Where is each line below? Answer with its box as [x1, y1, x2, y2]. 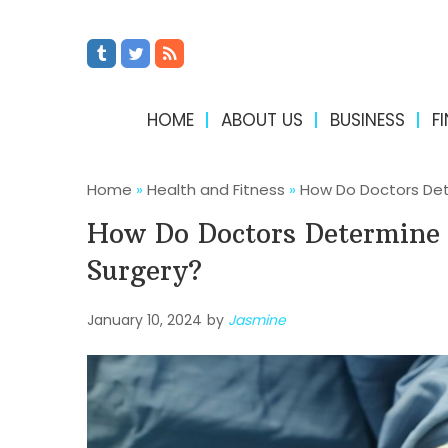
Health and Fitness [147, 179, 285, 200]
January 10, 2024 [87, 310, 202, 330]
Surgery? [87, 254, 202, 287]
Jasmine [228, 310, 286, 330]
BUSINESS [329, 108, 405, 132]
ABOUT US [220, 108, 303, 132]
